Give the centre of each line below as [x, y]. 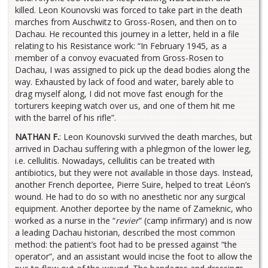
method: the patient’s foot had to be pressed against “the [126, 245]
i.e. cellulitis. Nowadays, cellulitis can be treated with [115, 161]
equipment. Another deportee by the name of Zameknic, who [134, 209]
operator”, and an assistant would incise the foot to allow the [134, 257]
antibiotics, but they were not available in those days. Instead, [134, 173]
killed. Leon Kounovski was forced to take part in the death [129, 10]
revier [127, 221]
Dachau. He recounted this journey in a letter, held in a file [127, 34]
